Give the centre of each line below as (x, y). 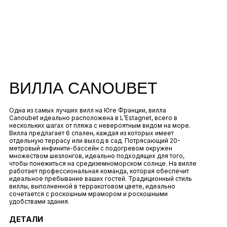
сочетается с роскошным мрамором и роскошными (88, 194)
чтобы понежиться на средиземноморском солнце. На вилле (103, 164)
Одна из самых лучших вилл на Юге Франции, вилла (88, 110)
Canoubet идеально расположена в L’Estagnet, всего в (93, 118)
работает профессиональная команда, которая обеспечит (99, 171)
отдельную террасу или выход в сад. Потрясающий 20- (95, 141)
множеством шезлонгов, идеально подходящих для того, (97, 156)
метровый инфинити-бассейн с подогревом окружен (91, 148)
